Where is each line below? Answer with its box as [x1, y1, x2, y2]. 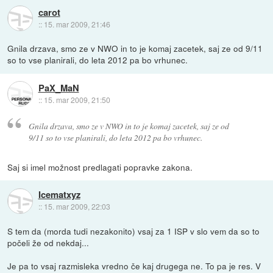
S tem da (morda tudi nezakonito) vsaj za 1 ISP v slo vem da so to [7, 224, 260, 237]
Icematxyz [38, 188, 80, 202]
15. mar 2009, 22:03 [43, 201, 110, 212]
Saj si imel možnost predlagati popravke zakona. [7, 160, 193, 173]
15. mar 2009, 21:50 [43, 94, 110, 105]
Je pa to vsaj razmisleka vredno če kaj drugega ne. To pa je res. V [7, 259, 261, 272]
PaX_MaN [38, 80, 79, 94]
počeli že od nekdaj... [7, 236, 90, 249]
